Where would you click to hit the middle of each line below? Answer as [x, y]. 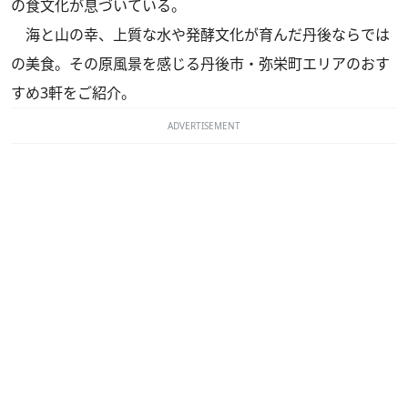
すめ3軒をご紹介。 [73, 93]
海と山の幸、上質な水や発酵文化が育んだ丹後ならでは [200, 35]
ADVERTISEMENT [204, 126]
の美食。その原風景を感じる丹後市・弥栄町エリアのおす [200, 64]
